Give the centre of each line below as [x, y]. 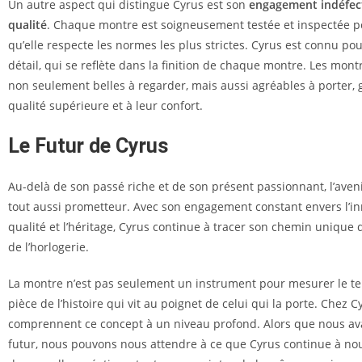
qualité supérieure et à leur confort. [105, 105]
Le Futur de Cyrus [88, 146]
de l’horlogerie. [48, 247]
